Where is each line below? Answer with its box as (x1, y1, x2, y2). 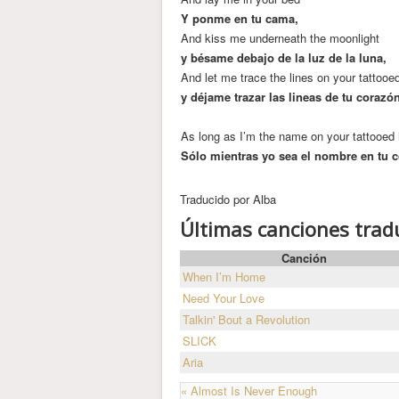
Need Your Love (183, 289, 265, 306)
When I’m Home (183, 267, 265, 285)
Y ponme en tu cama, (181, 9, 299, 27)
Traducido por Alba (180, 190, 276, 208)
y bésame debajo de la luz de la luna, (181, 48, 387, 66)
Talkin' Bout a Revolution (183, 310, 310, 328)
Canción (281, 248, 327, 266)
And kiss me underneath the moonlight (181, 28, 380, 46)
